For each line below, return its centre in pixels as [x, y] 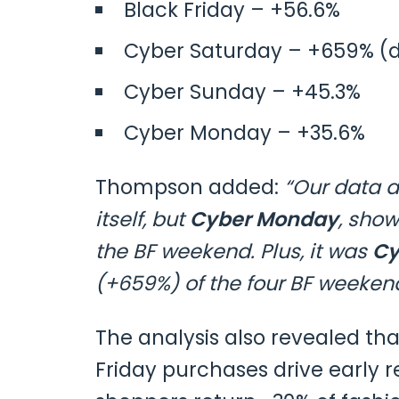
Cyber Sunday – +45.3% [242, 92]
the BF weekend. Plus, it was [234, 252]
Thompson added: [190, 187]
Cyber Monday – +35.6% [244, 133]
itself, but [142, 220]
